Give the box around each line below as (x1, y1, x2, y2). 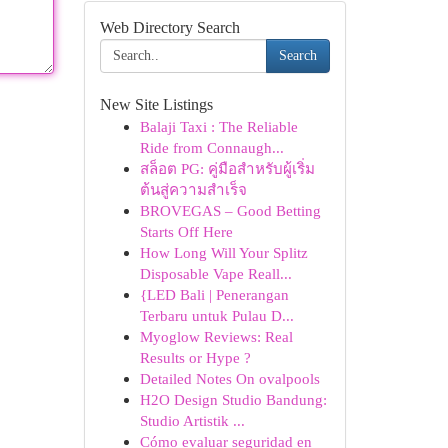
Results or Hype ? (139, 349, 251, 366)
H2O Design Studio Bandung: (139, 391, 327, 408)
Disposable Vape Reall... (139, 265, 292, 282)
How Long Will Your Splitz (139, 244, 308, 261)
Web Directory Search (99, 19, 240, 36)
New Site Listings (99, 96, 213, 113)
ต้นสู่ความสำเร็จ (139, 181, 247, 198)
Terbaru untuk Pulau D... (139, 307, 294, 324)
